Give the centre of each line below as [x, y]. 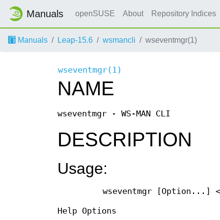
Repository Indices [185, 14]
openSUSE [95, 14]
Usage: [82, 169]
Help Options [87, 211]
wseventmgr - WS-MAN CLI [114, 114]
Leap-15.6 [75, 40]
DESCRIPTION [125, 140]
